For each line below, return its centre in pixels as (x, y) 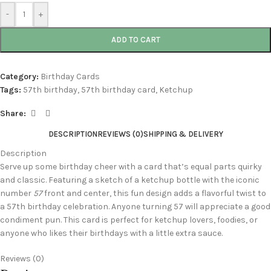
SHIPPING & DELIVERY (183, 134)
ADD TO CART (135, 39)
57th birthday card (118, 90)
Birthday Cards (70, 76)
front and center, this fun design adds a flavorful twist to (154, 193)
